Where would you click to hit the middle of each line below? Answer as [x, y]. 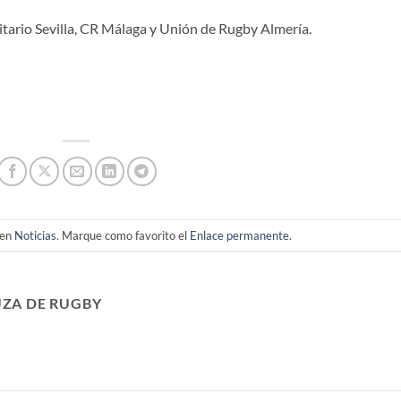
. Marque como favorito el [124, 235]
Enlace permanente [240, 235]
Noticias [36, 235]
